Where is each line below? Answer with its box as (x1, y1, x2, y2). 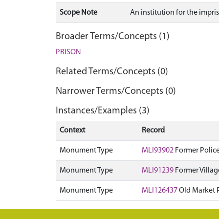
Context (60, 127, 85, 134)
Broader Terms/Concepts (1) (56, 32, 170, 42)
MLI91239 (142, 167, 174, 175)
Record (142, 127, 165, 134)
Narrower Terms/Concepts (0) (56, 87, 176, 96)
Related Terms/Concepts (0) (56, 67, 168, 77)
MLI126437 (142, 187, 177, 195)
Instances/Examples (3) (56, 106, 150, 116)
